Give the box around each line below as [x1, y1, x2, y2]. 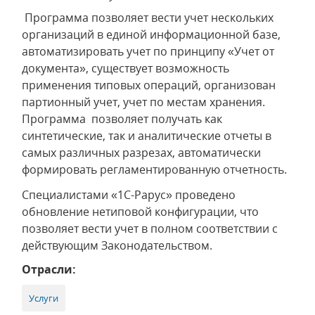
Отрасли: [22, 262, 76, 277]
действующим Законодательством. [22, 238, 212, 253]
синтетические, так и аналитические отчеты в [22, 128, 271, 143]
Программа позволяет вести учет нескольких [22, 10, 274, 25]
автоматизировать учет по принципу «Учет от [22, 44, 274, 59]
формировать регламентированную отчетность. [22, 162, 287, 177]
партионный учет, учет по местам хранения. [22, 94, 265, 110]
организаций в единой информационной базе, [22, 27, 281, 42]
